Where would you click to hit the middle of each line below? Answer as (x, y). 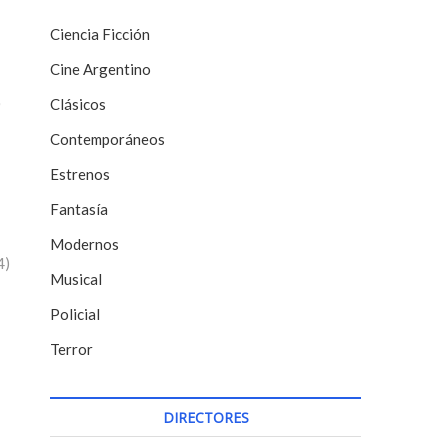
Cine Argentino (100, 69)
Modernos (84, 244)
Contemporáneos (107, 139)
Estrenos (80, 174)
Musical (76, 279)
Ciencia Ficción (100, 34)
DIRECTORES (205, 418)
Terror (71, 349)
